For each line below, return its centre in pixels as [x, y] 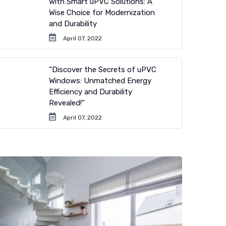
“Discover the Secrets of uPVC [103, 70]
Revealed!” [67, 103]
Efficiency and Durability [91, 92]
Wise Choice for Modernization [102, 13]
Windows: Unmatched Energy [100, 81]
